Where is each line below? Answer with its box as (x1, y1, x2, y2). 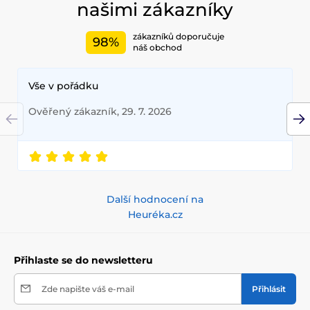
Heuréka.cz (127, 208, 183, 221)
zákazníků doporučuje (133, 31, 224, 42)
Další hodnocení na (107, 192, 203, 206)
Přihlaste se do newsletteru (14, 253, 153, 266)
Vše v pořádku (28, 79, 98, 92)
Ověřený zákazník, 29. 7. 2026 (28, 104, 172, 118)
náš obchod (133, 42, 182, 53)
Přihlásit (252, 283, 286, 294)
